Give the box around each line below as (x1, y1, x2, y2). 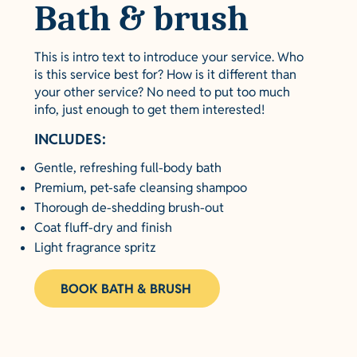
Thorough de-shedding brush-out (34, 199, 224, 216)
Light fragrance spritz (34, 239, 156, 256)
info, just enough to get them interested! (34, 101, 265, 118)
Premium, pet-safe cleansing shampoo (34, 179, 247, 196)
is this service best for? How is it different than (34, 66, 296, 83)
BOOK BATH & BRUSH (60, 280, 191, 297)
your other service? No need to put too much (34, 84, 290, 100)
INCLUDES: (34, 130, 106, 148)
